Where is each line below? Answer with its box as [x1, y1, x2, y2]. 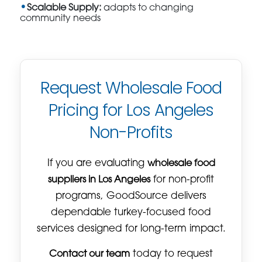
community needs [20, 13, 101, 23]
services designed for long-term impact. [36, 224, 226, 234]
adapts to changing [101, 3, 194, 13]
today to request [130, 249, 213, 259]
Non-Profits [89, 120, 173, 144]
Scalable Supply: [27, 3, 102, 13]
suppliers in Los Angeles [48, 175, 150, 185]
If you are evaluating [47, 158, 147, 168]
